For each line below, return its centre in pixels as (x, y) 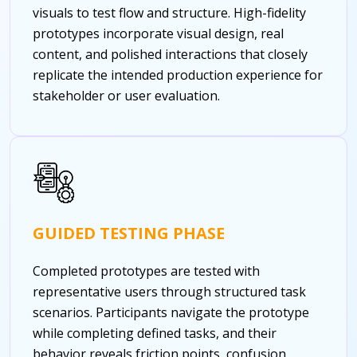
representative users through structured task (169, 291)
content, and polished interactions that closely (170, 54)
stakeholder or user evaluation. (126, 95)
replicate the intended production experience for (178, 75)
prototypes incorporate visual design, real (158, 33)
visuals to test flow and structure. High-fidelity (169, 12)
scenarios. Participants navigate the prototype (171, 312)
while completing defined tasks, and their (155, 333)
